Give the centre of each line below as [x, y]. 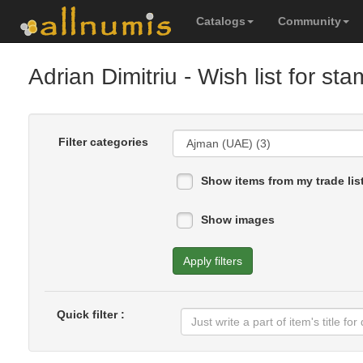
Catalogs [221, 21]
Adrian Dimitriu [103, 77]
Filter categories [103, 142]
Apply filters [212, 261]
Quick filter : [91, 314]
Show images [237, 220]
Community [310, 21]
